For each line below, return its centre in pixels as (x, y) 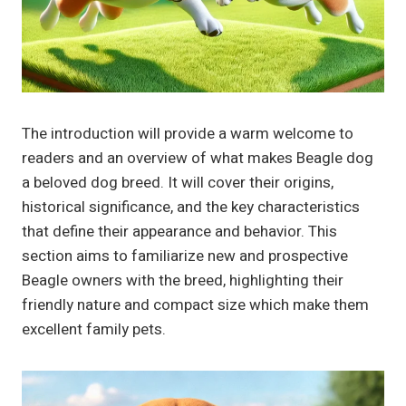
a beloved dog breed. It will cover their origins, (178, 183)
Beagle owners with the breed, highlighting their (183, 281)
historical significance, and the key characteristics (191, 208)
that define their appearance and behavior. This (179, 232)
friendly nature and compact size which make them (195, 305)
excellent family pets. (94, 330)
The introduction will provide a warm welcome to (188, 134)
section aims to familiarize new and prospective (185, 256)
